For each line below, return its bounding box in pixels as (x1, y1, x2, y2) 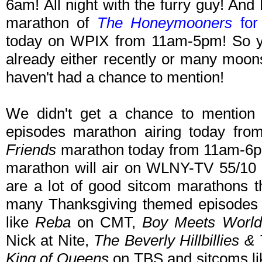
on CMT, (71, 213, 143, 232)
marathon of (6, 14, 97, 32)
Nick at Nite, (6, 232, 94, 250)
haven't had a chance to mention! (6, 68, 224, 87)
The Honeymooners (96, 14, 233, 32)
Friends (6, 141, 56, 159)
